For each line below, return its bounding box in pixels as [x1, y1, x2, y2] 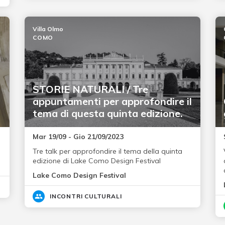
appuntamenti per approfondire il [32, 95, 192, 108]
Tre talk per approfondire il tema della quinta [32, 147, 182, 156]
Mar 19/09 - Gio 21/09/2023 [32, 132, 124, 142]
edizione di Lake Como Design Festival [32, 156, 161, 166]
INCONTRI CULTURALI [49, 192, 122, 200]
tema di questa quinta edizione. [32, 107, 183, 120]
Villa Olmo [32, 25, 63, 33]
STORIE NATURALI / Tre [32, 83, 148, 96]
